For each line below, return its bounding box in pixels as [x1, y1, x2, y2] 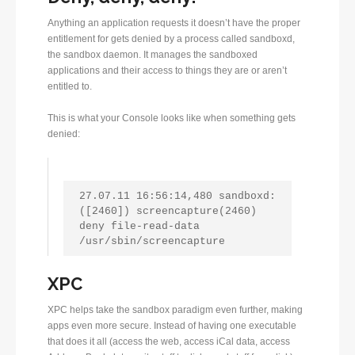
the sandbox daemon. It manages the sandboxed [48, 48, 258, 60]
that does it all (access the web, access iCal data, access [48, 336, 290, 348]
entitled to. [48, 80, 92, 92]
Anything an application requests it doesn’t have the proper [48, 17, 300, 29]
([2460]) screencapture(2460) [78, 204, 257, 217]
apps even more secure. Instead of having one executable [48, 320, 296, 332]
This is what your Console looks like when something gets [48, 112, 296, 124]
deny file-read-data [78, 219, 200, 232]
